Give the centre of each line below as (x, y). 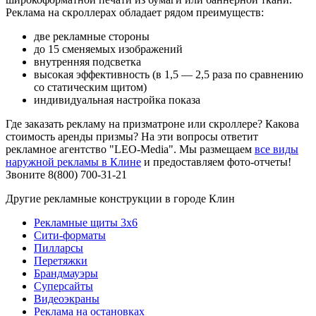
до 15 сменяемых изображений (108, 49)
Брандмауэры (66, 273)
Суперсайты (63, 286)
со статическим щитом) (90, 87)
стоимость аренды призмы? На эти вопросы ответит (132, 136)
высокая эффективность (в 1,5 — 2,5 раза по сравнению (169, 74)
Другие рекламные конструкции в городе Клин (120, 198)
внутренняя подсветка (87, 61)
